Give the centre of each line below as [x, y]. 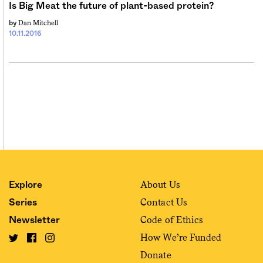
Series [23, 202]
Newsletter [34, 220]
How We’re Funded [181, 237]
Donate [156, 255]
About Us [160, 184]
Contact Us [164, 202]
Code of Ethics [172, 220]
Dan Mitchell [38, 23]
